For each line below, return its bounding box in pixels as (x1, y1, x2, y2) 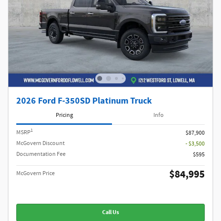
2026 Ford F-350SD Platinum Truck (16, 95, 152, 107)
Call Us (102, 208, 119, 217)
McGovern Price (16, 169, 55, 178)
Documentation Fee (16, 149, 66, 158)
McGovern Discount (16, 139, 65, 147)
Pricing (55, 111, 73, 120)
